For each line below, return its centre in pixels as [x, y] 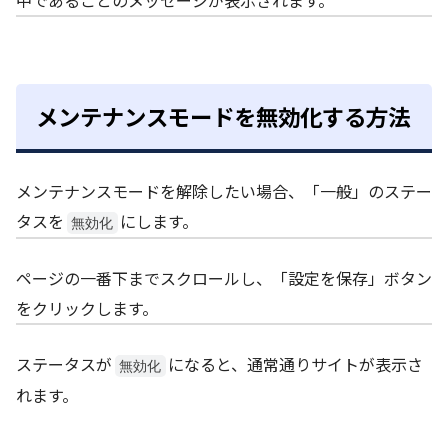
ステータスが [64, 363]
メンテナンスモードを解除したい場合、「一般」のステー [224, 190]
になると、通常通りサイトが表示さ [296, 363]
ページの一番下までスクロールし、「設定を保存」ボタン [224, 277]
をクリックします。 [87, 307]
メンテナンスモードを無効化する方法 [223, 116]
